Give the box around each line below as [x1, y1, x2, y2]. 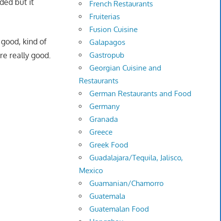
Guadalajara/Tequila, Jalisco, [89, 153, 184, 163]
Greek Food [89, 140, 129, 150]
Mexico [79, 166, 104, 176]
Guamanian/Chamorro [89, 179, 164, 188]
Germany [89, 102, 120, 111]
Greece [89, 127, 113, 137]
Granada [89, 114, 118, 124]
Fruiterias [89, 12, 120, 22]
